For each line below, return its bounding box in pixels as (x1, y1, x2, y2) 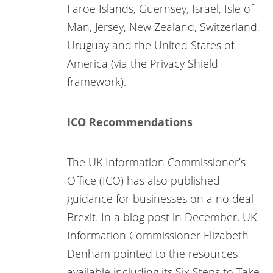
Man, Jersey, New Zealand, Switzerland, (67, 19, 260, 34)
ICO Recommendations (67, 114, 193, 129)
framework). (67, 74, 126, 89)
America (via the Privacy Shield (67, 55, 218, 71)
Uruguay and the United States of (67, 37, 234, 52)
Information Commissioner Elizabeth (67, 227, 249, 243)
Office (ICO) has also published (67, 172, 220, 188)
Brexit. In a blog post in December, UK (67, 209, 257, 224)
